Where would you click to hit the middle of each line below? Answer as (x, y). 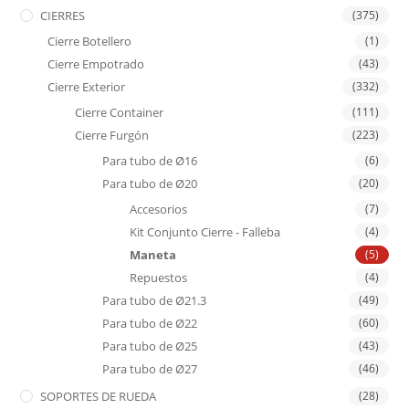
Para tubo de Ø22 (150, 323)
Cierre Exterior (87, 86)
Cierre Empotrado (96, 63)
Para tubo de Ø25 (150, 346)
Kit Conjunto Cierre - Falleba (205, 231)
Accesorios (159, 209)
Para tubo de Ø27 (150, 368)
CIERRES (63, 15)
